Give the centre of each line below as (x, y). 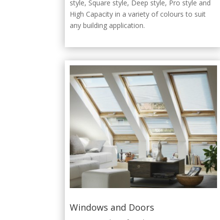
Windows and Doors (112, 207)
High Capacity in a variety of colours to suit (138, 14)
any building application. (107, 25)
